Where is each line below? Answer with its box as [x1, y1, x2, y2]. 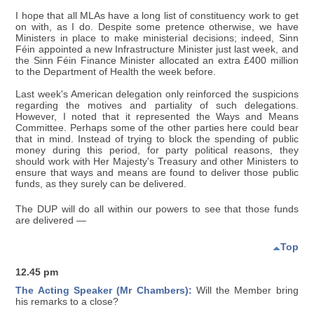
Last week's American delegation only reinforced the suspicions [15, 88, 299, 100]
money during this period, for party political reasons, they [15, 144, 299, 156]
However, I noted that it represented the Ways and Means [15, 111, 299, 122]
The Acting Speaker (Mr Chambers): [15, 285, 192, 296]
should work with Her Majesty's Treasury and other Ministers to [15, 156, 299, 167]
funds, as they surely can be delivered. [15, 178, 187, 189]
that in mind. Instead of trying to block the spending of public [15, 133, 299, 144]
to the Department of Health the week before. [15, 66, 217, 77]
